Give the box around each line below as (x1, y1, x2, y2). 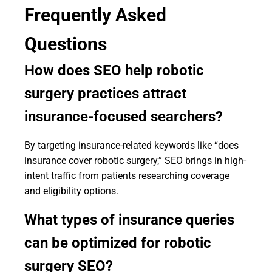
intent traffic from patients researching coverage (24, 170, 229, 182)
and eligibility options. (24, 185, 118, 197)
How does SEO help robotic (24, 62, 204, 79)
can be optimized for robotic (24, 234, 211, 251)
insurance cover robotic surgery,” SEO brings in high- (24, 155, 246, 166)
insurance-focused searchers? (24, 108, 223, 125)
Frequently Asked (24, 4, 166, 25)
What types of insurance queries (24, 211, 234, 228)
